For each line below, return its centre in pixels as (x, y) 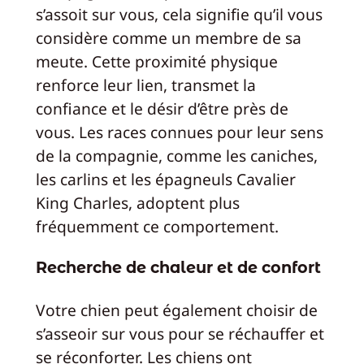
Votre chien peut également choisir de (176, 310)
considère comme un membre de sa (168, 37)
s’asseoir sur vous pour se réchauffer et (180, 333)
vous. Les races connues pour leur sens (179, 132)
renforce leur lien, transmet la (145, 84)
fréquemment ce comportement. (157, 226)
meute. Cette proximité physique (156, 61)
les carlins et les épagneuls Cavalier (165, 179)
